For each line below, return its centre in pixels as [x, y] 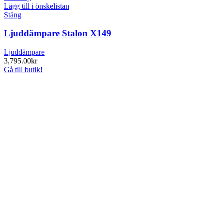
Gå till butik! [23, 70]
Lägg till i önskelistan [37, 6]
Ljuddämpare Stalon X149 [58, 33]
